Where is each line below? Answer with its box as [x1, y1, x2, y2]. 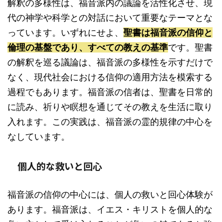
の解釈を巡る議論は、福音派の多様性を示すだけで [7, 57, 213, 67]
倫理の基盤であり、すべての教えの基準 [7, 42, 168, 53]
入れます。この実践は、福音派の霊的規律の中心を [7, 116, 213, 127]
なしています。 [7, 131, 70, 142]
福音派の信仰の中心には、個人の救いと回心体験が [7, 189, 213, 200]
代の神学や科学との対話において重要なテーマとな [7, 12, 213, 23]
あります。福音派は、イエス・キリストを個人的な [7, 204, 213, 215]
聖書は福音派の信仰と [123, 27, 213, 38]
